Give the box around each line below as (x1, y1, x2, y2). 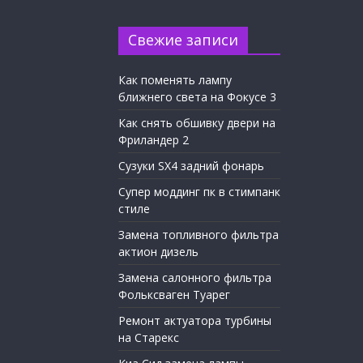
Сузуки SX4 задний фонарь (118, 158, 264, 173)
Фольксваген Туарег (118, 287, 230, 302)
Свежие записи (128, 30, 238, 49)
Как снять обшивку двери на (118, 115, 275, 130)
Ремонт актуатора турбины (118, 313, 271, 328)
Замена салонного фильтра (118, 270, 271, 285)
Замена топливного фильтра (118, 227, 279, 242)
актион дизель (118, 244, 199, 259)
